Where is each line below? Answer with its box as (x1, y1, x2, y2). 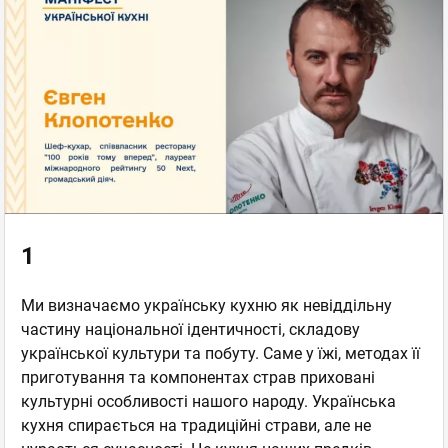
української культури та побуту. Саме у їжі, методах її (21, 343, 420, 363)
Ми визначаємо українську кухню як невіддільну (21, 295, 392, 315)
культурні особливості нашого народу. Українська (21, 391, 396, 411)
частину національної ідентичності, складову (21, 319, 360, 339)
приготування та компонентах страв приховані (21, 367, 375, 387)
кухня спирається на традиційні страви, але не (21, 415, 371, 435)
